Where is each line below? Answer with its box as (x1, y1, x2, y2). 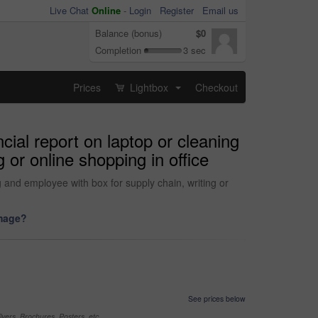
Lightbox (127, 79, 171, 94)
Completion (95, 43, 141, 57)
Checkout (195, 79, 238, 94)
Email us (202, 4, 238, 17)
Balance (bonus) (95, 26, 162, 40)
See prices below (188, 293, 246, 304)
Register (160, 4, 194, 17)
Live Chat (50, 4, 92, 17)
